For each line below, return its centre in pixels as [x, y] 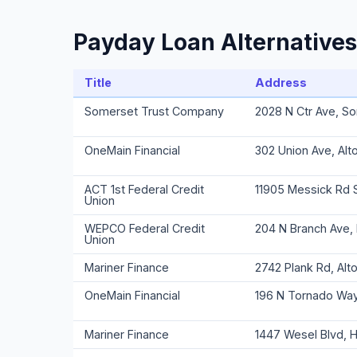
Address [281, 82]
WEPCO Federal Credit [145, 228]
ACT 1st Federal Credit [144, 189]
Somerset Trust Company [154, 111]
